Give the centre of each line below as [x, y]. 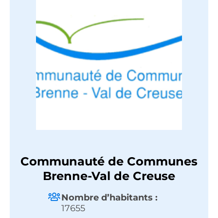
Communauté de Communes [109, 162]
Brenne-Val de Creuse [109, 176]
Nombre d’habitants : [109, 198]
